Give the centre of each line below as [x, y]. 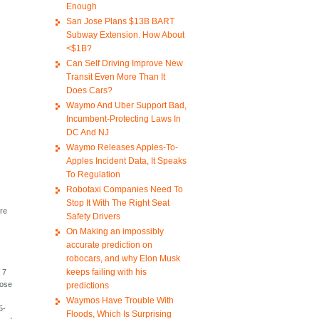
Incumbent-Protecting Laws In [123, 119]
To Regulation [93, 175]
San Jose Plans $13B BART [120, 22]
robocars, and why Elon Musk [123, 259]
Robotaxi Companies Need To [124, 190]
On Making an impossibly [115, 232]
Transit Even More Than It [115, 77]
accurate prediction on [109, 245]
